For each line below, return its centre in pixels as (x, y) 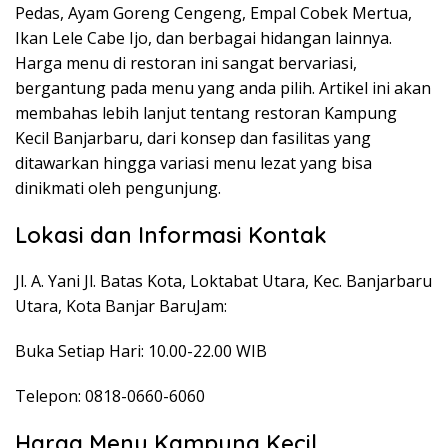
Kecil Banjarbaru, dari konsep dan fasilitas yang (193, 137)
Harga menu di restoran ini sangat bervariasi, (186, 62)
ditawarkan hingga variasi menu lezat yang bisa (193, 162)
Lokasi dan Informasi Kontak (171, 234)
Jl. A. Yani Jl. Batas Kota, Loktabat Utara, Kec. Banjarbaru (223, 280)
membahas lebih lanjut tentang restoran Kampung (206, 112)
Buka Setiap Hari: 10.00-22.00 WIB (141, 350)
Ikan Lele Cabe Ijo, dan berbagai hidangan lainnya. (203, 37)
